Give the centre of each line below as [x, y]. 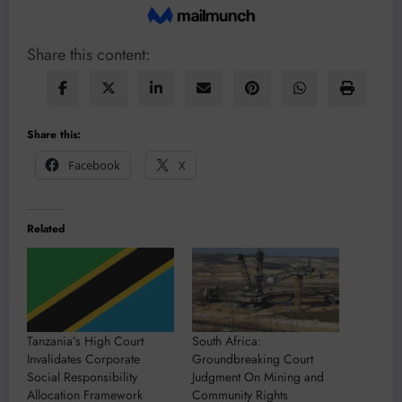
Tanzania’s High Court [85, 341]
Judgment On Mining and [258, 376]
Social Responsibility [82, 376]
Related [46, 229]
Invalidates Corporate [83, 358]
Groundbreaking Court [253, 358]
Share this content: [88, 55]
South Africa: [227, 341]
